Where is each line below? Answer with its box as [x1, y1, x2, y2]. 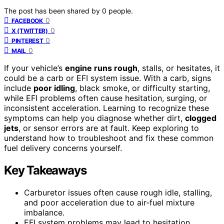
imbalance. [24, 207, 64, 217]
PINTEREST [11, 36, 43, 44]
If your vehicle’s [4, 62, 65, 73]
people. [108, 6, 133, 15]
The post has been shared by [4, 6, 102, 15]
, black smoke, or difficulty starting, [75, 82, 210, 93]
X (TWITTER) [11, 26, 48, 34]
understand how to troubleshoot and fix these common [4, 132, 213, 143]
